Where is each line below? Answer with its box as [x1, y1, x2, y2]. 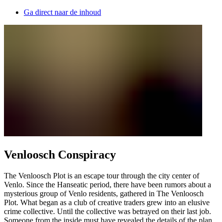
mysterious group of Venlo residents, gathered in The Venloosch [4, 189, 204, 198]
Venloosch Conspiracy [4, 148, 116, 161]
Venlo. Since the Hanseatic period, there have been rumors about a [4, 180, 211, 189]
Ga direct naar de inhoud [24, 8, 101, 16]
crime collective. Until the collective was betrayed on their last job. [4, 207, 211, 216]
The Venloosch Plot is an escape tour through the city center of [4, 171, 199, 180]
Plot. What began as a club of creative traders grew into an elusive [4, 198, 210, 207]
